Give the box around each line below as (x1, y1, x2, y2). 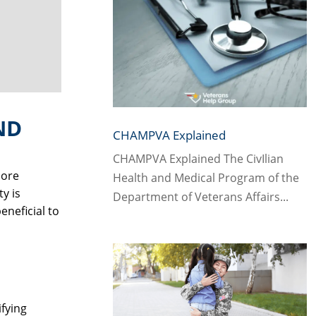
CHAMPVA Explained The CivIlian (112, 151, 284, 167)
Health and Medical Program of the (112, 170, 299, 186)
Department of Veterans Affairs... (112, 189, 288, 205)
